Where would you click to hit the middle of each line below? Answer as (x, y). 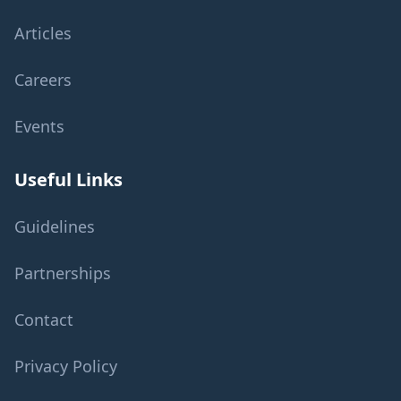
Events (39, 126)
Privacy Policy (66, 366)
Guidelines (55, 226)
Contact (44, 320)
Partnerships (63, 273)
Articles (43, 33)
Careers (43, 80)
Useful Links (68, 179)
